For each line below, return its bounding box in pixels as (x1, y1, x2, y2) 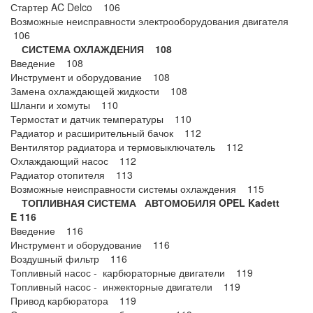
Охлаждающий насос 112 (10, 154, 136, 168)
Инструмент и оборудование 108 (10, 70, 170, 84)
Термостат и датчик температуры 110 (10, 112, 191, 126)
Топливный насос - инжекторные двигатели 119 (10, 279, 240, 293)
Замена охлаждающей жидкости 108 (10, 84, 187, 98)
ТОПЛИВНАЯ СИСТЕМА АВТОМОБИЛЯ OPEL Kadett (10, 196, 279, 210)
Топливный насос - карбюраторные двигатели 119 (10, 265, 253, 279)
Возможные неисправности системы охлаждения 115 (10, 182, 264, 196)
